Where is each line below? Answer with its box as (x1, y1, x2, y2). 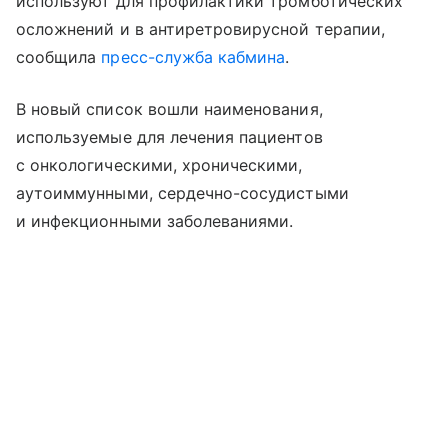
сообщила (16, 46, 102, 67)
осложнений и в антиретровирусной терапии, (16, 18, 385, 39)
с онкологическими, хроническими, (16, 154, 303, 175)
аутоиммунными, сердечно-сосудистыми (16, 182, 349, 203)
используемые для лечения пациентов (16, 126, 323, 147)
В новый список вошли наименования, (16, 98, 323, 119)
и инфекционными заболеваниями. (16, 210, 294, 231)
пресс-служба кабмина (101, 46, 286, 67)
